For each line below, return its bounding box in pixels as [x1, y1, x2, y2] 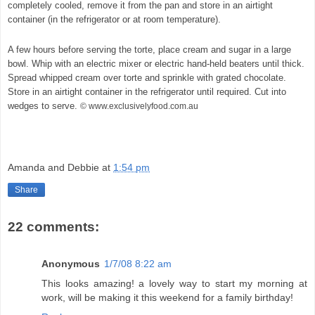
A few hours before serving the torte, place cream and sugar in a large [8, 44, 291, 55]
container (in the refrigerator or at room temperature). [8, 13, 221, 25]
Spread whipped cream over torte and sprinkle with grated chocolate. [8, 72, 286, 83]
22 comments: [8, 219, 99, 235]
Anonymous [41, 257, 100, 269]
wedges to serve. [8, 100, 77, 111]
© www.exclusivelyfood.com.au [80, 101, 198, 111]
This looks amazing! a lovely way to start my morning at [41, 277, 307, 289]
